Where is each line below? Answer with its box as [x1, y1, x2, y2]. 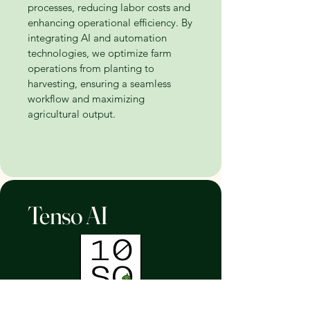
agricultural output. [28, 107, 116, 120]
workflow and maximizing [28, 92, 145, 105]
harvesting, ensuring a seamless [28, 77, 171, 90]
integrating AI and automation [28, 31, 167, 44]
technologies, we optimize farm [28, 46, 172, 60]
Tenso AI [28, 200, 111, 230]
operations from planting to [28, 62, 154, 75]
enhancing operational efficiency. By [28, 16, 192, 29]
